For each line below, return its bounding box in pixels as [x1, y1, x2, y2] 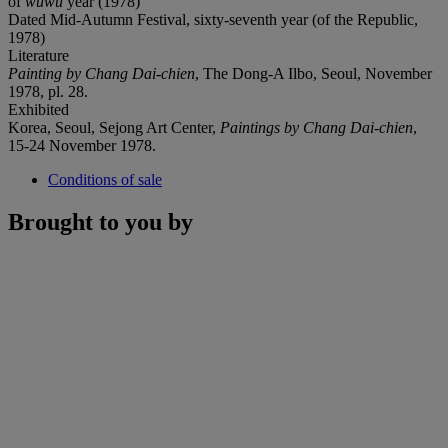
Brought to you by [8, 208, 193, 235]
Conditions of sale [48, 170, 162, 188]
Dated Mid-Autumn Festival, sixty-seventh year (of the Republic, [8, 10, 418, 28]
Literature [8, 46, 69, 64]
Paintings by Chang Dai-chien [220, 118, 413, 136]
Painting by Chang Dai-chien [8, 64, 195, 82]
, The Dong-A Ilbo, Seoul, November [195, 64, 432, 82]
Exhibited [8, 100, 69, 118]
